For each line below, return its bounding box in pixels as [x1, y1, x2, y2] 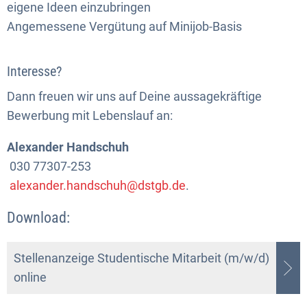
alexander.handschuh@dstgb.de [10, 177, 186, 193]
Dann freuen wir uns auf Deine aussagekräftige [7, 88, 262, 103]
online [14, 269, 47, 284]
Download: [7, 208, 70, 226]
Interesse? [7, 62, 62, 79]
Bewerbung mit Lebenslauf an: [7, 108, 173, 123]
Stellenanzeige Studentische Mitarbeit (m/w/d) [14, 250, 269, 265]
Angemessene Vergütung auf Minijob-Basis [7, 19, 242, 34]
